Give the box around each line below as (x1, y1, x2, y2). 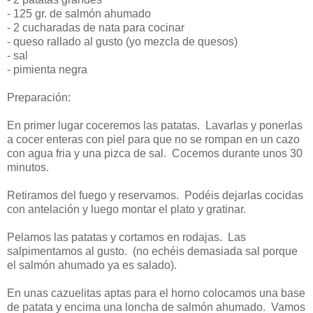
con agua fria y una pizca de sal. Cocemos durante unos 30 (7, 147, 303, 159)
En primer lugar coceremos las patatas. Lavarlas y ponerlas (7, 119, 303, 131)
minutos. (7, 161, 49, 173)
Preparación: (7, 91, 71, 103)
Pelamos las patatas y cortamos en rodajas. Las (7, 231, 246, 243)
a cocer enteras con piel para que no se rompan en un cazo (7, 133, 300, 145)
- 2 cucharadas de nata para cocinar (7, 21, 184, 34)
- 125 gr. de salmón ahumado (7, 7, 151, 20)
